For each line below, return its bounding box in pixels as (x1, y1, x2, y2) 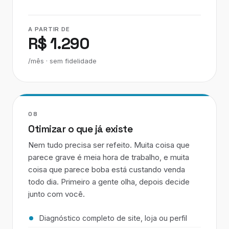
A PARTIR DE (28, 26, 71, 33)
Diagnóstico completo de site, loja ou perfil (39, 214, 187, 222)
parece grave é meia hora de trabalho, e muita (28, 152, 189, 162)
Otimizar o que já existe (28, 123, 133, 135)
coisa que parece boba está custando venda (28, 165, 185, 174)
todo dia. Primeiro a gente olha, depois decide (28, 177, 190, 187)
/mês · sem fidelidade (28, 57, 97, 65)
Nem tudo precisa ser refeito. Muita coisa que (28, 140, 190, 150)
